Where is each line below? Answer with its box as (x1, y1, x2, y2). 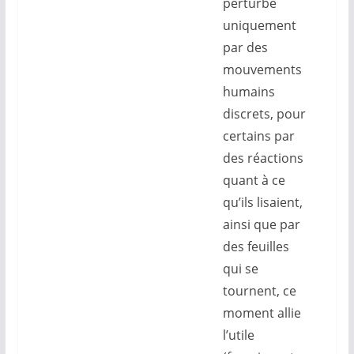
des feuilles (222, 238, 289, 255)
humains (222, 83, 275, 100)
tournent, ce (222, 282, 296, 299)
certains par (222, 127, 295, 145)
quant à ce (222, 171, 285, 189)
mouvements (222, 61, 302, 78)
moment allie (222, 304, 301, 322)
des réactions (222, 149, 303, 167)
